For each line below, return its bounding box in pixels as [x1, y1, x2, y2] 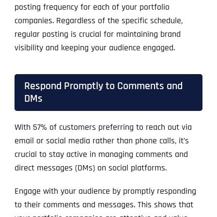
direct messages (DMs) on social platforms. [14, 162, 167, 174]
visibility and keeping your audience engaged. [14, 42, 175, 54]
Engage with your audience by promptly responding [14, 186, 196, 197]
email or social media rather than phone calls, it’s [14, 135, 189, 147]
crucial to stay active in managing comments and [14, 149, 188, 160]
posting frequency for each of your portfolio [14, 1, 170, 13]
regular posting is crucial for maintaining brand [14, 29, 181, 40]
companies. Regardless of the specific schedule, [14, 15, 183, 27]
